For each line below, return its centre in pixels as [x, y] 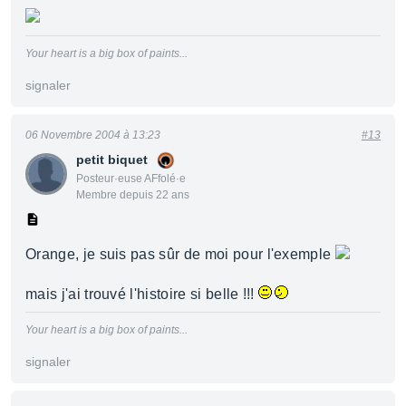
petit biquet [112, 159]
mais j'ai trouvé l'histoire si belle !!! [142, 294]
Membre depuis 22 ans [133, 195]
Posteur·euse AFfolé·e [131, 179]
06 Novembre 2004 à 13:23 [93, 135]
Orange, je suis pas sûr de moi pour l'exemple [180, 254]
